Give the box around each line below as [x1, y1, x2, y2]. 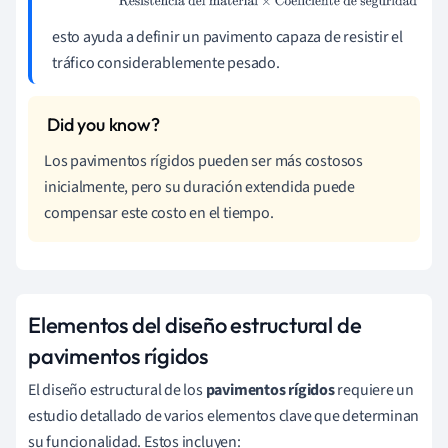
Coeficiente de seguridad [186, 3, 348, 26]
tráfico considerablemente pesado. [52, 51, 280, 74]
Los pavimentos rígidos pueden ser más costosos [44, 149, 363, 172]
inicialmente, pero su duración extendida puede [44, 175, 355, 198]
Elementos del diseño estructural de [28, 310, 362, 339]
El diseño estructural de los [28, 378, 206, 401]
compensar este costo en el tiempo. [44, 201, 274, 224]
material [124, 3, 179, 26]
